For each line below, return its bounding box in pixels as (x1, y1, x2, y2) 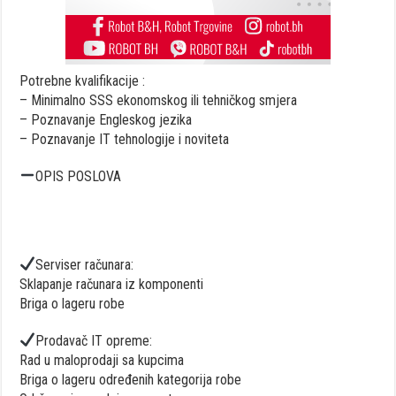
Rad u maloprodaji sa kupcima (19, 351, 185, 369)
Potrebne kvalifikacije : (19, 72, 146, 89)
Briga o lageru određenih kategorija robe (19, 370, 242, 388)
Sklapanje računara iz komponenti (19, 275, 204, 293)
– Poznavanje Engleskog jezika (19, 110, 193, 128)
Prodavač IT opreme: (35, 331, 153, 349)
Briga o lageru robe (19, 294, 126, 312)
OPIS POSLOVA (35, 167, 122, 185)
